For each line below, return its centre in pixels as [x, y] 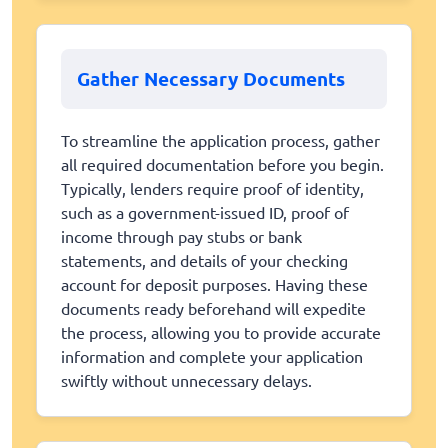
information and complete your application [212, 355]
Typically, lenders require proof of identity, [212, 187]
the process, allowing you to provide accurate [221, 331]
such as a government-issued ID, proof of [205, 211]
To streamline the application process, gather [220, 139]
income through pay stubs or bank [181, 235]
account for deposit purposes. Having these [214, 283]
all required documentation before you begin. [222, 163]
